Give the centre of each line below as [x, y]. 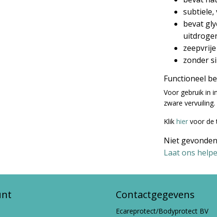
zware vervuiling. [189, 103]
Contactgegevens [155, 194]
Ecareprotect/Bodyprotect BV [162, 211]
